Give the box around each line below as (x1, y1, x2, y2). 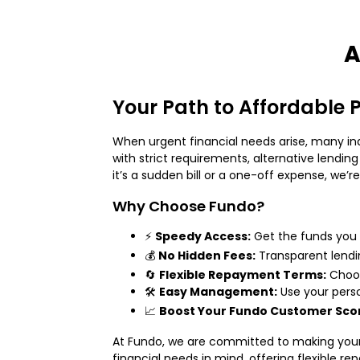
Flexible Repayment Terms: (159, 266, 326, 283)
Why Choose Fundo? (112, 195, 264, 216)
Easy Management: (159, 283, 277, 300)
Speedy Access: (155, 227, 251, 244)
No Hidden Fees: (158, 247, 256, 264)
